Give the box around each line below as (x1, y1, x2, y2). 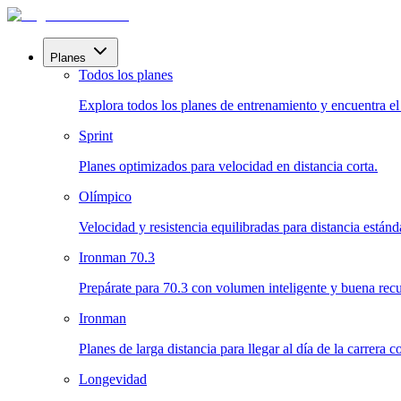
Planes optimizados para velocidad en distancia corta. (79, 158, 378, 174)
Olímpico (79, 189, 132, 204)
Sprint (79, 128, 113, 143)
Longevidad (79, 371, 147, 387)
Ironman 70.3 (79, 250, 155, 265)
